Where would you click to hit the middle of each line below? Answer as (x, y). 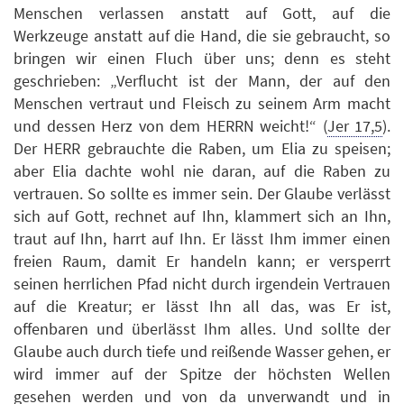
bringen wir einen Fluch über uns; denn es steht (202, 59)
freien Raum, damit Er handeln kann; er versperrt (202, 262)
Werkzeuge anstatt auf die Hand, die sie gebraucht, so (202, 36)
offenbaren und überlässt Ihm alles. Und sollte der (202, 329)
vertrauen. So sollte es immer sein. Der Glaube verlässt (202, 194)
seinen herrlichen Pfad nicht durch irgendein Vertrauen (202, 284)
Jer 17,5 (354, 126)
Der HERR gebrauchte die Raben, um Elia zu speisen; (202, 149)
